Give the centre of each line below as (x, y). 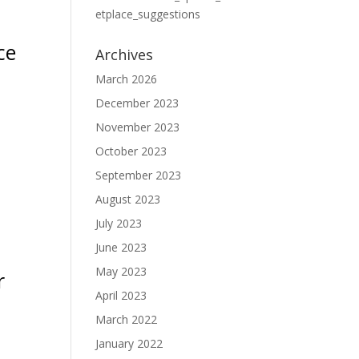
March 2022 (127, 319)
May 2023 (121, 271)
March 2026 (127, 79)
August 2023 (128, 199)
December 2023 (137, 103)
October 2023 (131, 151)
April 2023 (121, 295)
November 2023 (138, 127)
